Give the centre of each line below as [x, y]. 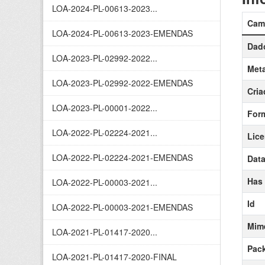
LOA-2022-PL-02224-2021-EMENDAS [122, 157]
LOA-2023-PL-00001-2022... [105, 108]
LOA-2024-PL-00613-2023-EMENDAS [122, 33]
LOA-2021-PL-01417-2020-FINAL [114, 257]
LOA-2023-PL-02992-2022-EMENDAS [122, 83]
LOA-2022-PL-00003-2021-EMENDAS [122, 207]
